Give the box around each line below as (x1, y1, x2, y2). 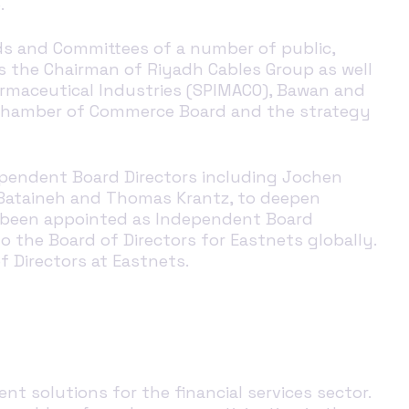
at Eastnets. (87, 249, 189, 271)
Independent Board (155, 207, 313, 229)
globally (303, 228, 373, 250)
